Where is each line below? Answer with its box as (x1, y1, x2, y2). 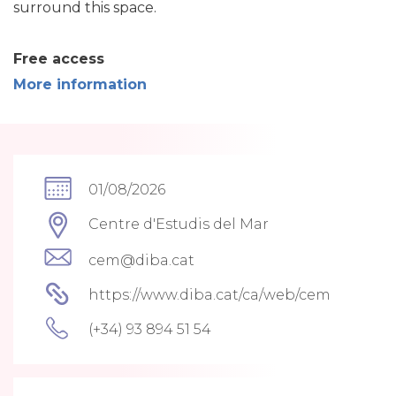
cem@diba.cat (88, 252, 194, 269)
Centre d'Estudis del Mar (88, 216, 269, 232)
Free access (13, 50, 104, 67)
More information (13, 76, 147, 93)
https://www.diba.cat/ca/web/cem (88, 286, 331, 303)
